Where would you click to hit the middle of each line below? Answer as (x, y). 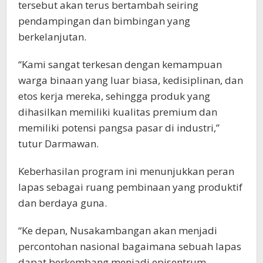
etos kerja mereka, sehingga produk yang (114, 96)
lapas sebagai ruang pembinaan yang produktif (130, 187)
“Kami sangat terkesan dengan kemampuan (120, 65)
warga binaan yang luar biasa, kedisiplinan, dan (131, 80)
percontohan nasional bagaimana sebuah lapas (130, 247)
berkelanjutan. (52, 37)
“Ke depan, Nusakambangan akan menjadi (118, 231)
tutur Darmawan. (58, 144)
